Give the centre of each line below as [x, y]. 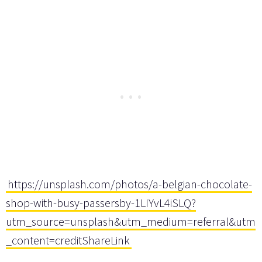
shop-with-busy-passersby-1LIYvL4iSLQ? [101, 202]
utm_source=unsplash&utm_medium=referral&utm [131, 221]
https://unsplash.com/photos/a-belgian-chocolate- [130, 184]
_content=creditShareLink [68, 240]
